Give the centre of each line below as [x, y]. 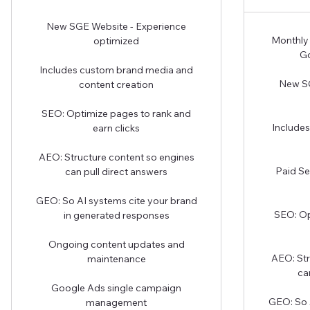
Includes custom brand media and [116, 70]
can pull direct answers [116, 171]
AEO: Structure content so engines [116, 157]
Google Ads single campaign [116, 288]
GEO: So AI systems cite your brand [116, 200]
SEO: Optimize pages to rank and [116, 113]
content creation [116, 84]
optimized [116, 40]
